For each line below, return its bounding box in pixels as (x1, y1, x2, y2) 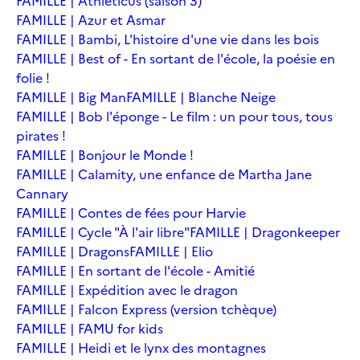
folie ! (16, 67, 50, 88)
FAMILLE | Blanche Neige (126, 87, 276, 107)
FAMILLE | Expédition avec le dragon (16, 280, 238, 300)
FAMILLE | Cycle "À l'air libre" (16, 222, 190, 242)
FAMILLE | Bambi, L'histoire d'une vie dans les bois (16, 29, 319, 49)
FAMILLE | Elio (129, 241, 213, 261)
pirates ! (16, 125, 66, 145)
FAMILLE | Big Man (16, 87, 126, 107)
